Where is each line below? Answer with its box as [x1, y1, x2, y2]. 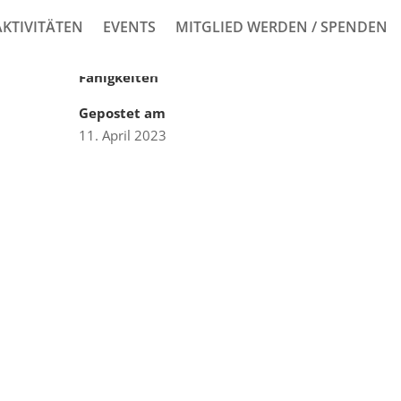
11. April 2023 [78, 126, 166, 144]
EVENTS [102, 17, 156, 37]
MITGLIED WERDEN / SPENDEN [175, 17, 388, 37]
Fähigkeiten [78, 68, 158, 86]
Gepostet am [78, 104, 166, 122]
